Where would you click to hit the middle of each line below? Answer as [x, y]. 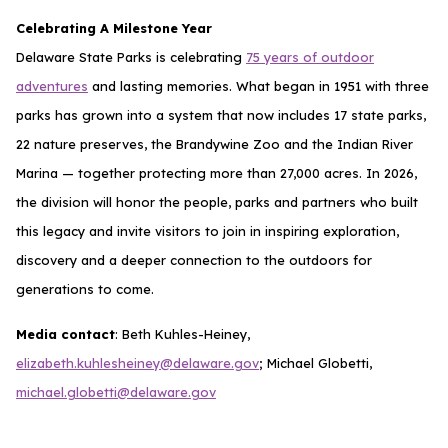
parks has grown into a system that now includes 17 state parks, [221, 114]
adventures [52, 85]
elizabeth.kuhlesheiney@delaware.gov [137, 362]
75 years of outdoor [310, 56]
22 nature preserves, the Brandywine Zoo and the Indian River [214, 143]
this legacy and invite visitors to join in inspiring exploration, [207, 230]
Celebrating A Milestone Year [114, 27]
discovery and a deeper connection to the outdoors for [194, 259]
